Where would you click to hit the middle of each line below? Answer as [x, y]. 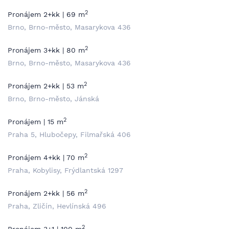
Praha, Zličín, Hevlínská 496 [57, 206]
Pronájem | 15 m [36, 122]
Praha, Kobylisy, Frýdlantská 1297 [65, 170]
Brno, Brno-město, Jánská [53, 99]
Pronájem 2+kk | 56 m [46, 193]
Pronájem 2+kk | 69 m [46, 14]
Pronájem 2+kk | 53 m [46, 86]
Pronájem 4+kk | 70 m [46, 157]
